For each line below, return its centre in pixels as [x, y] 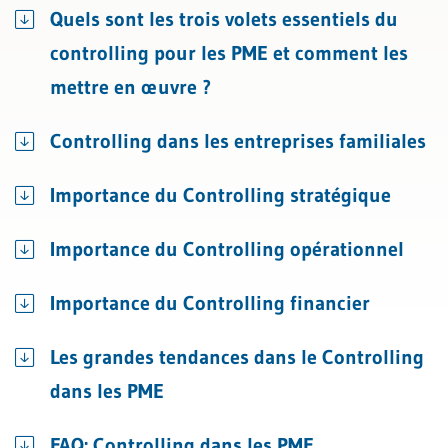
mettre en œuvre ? [130, 87]
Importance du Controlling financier [210, 303]
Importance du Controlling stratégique [220, 195]
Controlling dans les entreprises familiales [238, 141]
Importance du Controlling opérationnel [227, 249]
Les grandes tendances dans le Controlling [237, 357]
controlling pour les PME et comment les [229, 53]
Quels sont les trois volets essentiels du [224, 19]
